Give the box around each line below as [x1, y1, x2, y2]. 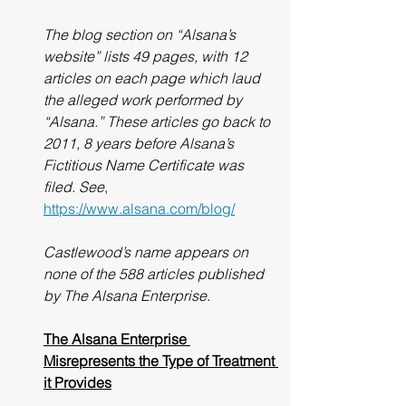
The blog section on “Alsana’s [43, 25, 239, 43]
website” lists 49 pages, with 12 [43, 47, 251, 65]
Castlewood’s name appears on [43, 243, 252, 261]
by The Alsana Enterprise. [43, 286, 210, 304]
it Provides [43, 373, 111, 391]
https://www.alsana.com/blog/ [43, 199, 235, 217]
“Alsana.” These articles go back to [43, 112, 274, 130]
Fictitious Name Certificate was [43, 156, 247, 174]
